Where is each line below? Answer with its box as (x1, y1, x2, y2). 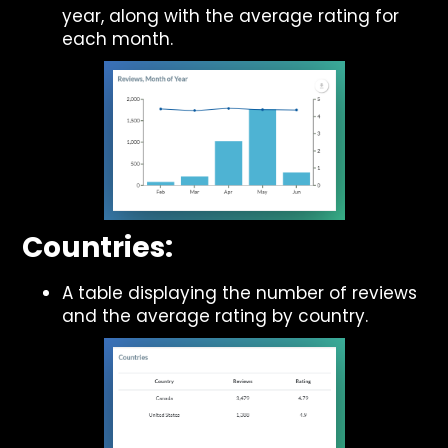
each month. (62, 27, 174, 51)
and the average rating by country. (62, 304, 369, 328)
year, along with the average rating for (62, 4, 400, 28)
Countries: (22, 228, 174, 267)
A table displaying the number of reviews (62, 281, 418, 305)
